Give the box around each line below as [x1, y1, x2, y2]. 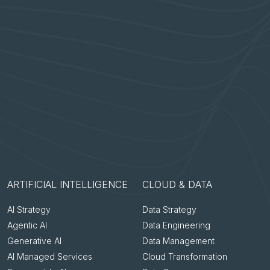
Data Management [142, 236, 215, 246]
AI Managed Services [7, 251, 92, 262]
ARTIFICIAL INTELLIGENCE [7, 178, 128, 191]
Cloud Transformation [142, 251, 227, 262]
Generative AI [7, 236, 61, 246]
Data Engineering [142, 220, 210, 231]
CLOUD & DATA [142, 178, 212, 191]
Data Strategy [142, 204, 196, 215]
